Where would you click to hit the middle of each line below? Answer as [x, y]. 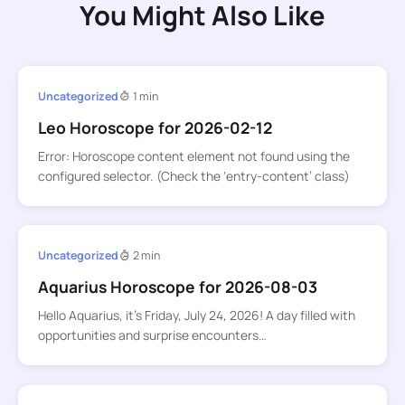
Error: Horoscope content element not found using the [193, 155]
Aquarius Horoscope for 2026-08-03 [177, 287]
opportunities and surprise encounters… [152, 335]
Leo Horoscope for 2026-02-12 [155, 127]
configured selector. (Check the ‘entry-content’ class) [193, 175]
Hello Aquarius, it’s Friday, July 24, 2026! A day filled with [196, 316]
